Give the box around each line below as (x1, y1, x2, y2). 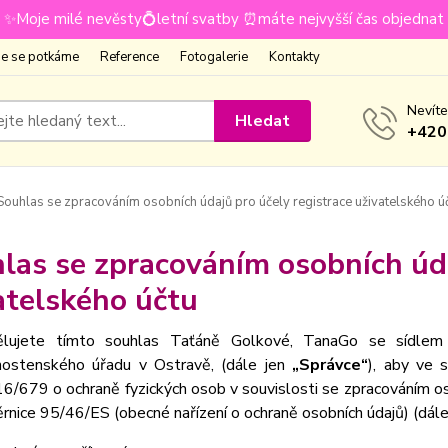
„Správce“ (292, 354, 369, 376)
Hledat (235, 109, 291, 132)
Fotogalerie (180, 48, 248, 66)
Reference (100, 48, 159, 66)
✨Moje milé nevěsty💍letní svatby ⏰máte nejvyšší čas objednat (4, 9, 444, 29)
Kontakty (269, 48, 320, 66)
